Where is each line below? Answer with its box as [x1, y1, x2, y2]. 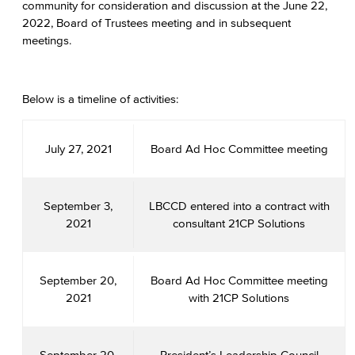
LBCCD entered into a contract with [148, 199, 330, 212]
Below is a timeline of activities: [22, 92, 178, 105]
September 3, [44, 199, 113, 212]
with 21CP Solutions [189, 291, 289, 304]
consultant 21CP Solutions [173, 216, 305, 230]
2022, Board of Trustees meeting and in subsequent [22, 16, 291, 29]
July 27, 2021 [44, 142, 112, 155]
